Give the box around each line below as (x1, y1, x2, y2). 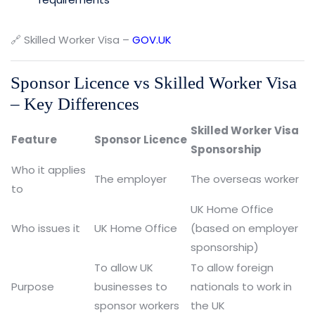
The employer (94, 171, 167, 186)
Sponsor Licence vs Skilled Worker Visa (11, 72, 297, 92)
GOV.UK (132, 32, 172, 47)
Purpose (11, 278, 54, 294)
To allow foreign (191, 259, 274, 275)
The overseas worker (191, 171, 299, 186)
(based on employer (191, 220, 298, 236)
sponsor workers (94, 297, 179, 313)
